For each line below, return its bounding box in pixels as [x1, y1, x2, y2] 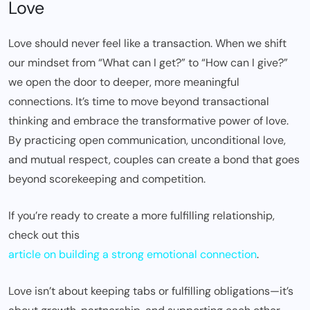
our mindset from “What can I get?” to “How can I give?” [8, 55, 288, 70]
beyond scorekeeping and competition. [8, 171, 206, 186]
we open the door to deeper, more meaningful [8, 74, 239, 89]
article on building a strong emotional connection [8, 246, 257, 262]
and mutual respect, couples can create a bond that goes [8, 152, 300, 167]
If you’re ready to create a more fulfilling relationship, [8, 208, 275, 223]
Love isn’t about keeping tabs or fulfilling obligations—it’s [8, 283, 293, 298]
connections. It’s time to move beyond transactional [8, 93, 269, 109]
